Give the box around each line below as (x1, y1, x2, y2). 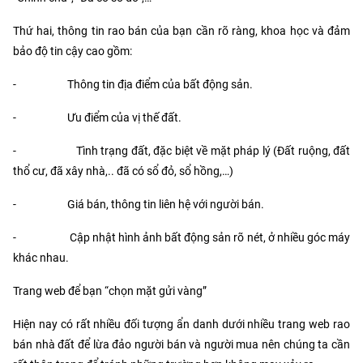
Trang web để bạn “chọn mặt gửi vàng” (13, 284, 207, 298)
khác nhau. (13, 251, 69, 265)
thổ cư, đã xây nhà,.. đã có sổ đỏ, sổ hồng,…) (13, 164, 233, 178)
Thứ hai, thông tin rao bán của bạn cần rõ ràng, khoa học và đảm (13, 24, 350, 38)
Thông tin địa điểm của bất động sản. (67, 78, 253, 92)
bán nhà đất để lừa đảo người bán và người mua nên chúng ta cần (13, 338, 350, 352)
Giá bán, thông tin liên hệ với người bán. (67, 198, 264, 211)
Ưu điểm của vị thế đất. (67, 111, 181, 125)
